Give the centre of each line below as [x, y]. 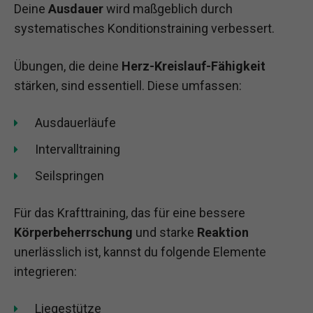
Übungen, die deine [68, 66]
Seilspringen [70, 175]
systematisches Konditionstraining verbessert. [144, 29]
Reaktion [223, 232]
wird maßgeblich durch [168, 9]
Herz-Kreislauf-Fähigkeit [194, 66]
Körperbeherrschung [73, 232]
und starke [165, 232]
